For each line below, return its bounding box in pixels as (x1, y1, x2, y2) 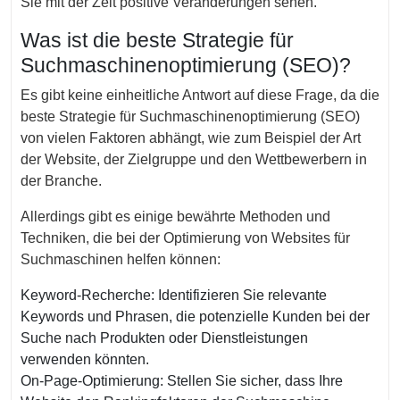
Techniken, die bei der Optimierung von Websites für (21, 230, 350, 246)
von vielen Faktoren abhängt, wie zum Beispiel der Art (21, 130, 361, 146)
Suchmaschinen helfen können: (21, 252, 221, 267)
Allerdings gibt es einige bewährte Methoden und (21, 209, 330, 224)
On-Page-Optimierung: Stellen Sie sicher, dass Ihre (21, 373, 343, 388)
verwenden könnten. (21, 352, 149, 367)
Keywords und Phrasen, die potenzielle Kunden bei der (21, 309, 370, 324)
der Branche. (21, 173, 102, 188)
